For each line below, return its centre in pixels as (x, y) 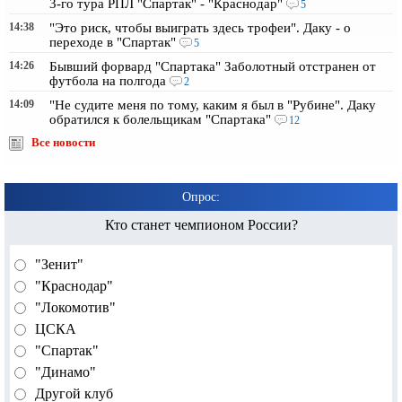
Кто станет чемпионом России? (201, 225)
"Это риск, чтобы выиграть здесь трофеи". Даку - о (200, 28)
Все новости (63, 143)
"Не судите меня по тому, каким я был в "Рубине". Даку (213, 105)
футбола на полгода (108, 81)
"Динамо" (64, 372)
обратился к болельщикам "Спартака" (160, 120)
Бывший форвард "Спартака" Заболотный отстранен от (213, 67)
